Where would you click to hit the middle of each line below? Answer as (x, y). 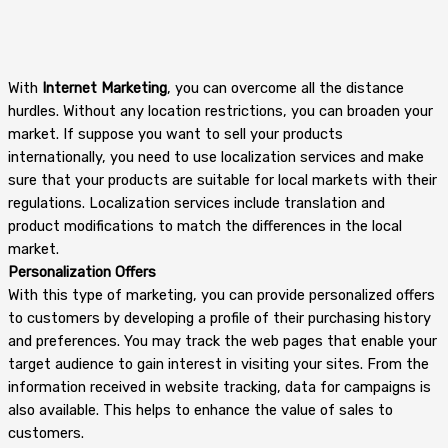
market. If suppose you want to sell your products (175, 133)
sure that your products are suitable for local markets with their (222, 179)
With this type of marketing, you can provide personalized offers (221, 294)
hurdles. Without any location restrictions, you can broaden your (220, 110)
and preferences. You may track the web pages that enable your (222, 340)
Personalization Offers (82, 271)
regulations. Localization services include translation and (196, 202)
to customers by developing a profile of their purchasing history (219, 317)
